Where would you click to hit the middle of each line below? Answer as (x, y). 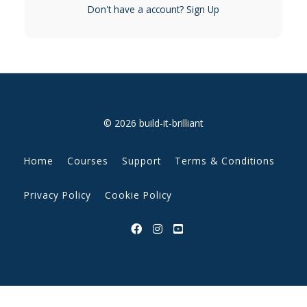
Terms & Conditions (225, 161)
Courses (88, 161)
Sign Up (201, 9)
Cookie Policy (138, 195)
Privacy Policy (58, 195)
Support (142, 161)
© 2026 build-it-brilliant (153, 123)
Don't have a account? (136, 9)
